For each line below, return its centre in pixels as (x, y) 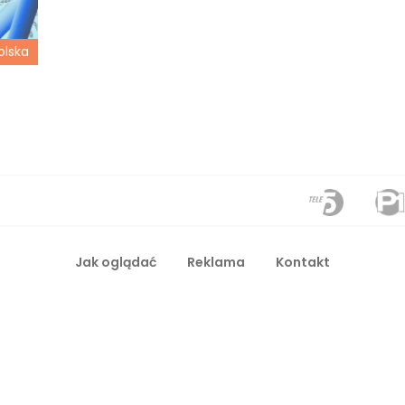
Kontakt (303, 262)
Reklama (216, 262)
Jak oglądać (116, 262)
